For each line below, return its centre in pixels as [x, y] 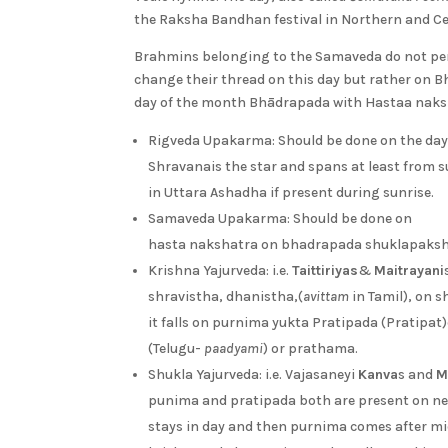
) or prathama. [311, 348]
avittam [326, 296]
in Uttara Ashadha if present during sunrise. [291, 192]
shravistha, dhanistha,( [226, 296]
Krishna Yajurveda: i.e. [220, 270]
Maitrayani [409, 270]
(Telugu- [176, 348]
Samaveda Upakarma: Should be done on [280, 218]
